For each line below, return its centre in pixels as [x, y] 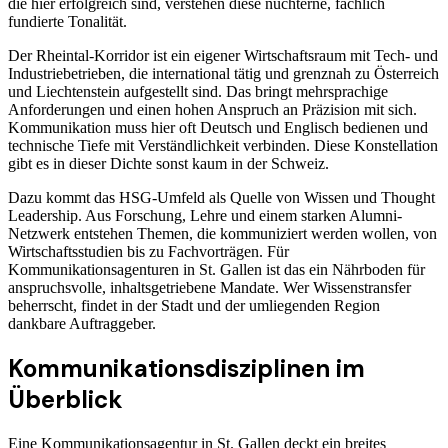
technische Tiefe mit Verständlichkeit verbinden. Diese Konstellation [223, 146]
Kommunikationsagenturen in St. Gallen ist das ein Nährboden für [216, 270]
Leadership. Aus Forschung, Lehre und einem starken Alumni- [205, 216]
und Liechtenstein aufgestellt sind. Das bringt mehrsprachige [198, 92]
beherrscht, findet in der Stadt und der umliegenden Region [194, 306]
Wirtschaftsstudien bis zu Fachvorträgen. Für [148, 252]
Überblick [65, 400]
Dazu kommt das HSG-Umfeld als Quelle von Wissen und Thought [221, 198]
